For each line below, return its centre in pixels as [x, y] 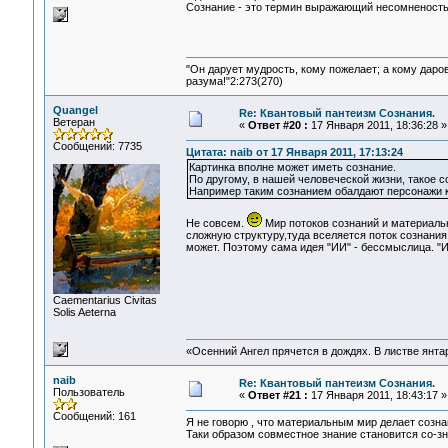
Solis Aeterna [84, 312]
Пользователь [88, 392]
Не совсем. [216, 223]
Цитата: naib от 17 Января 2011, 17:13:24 [294, 152]
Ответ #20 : [277, 125]
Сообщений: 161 [94, 416]
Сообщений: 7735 [97, 146]
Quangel [75, 110]
